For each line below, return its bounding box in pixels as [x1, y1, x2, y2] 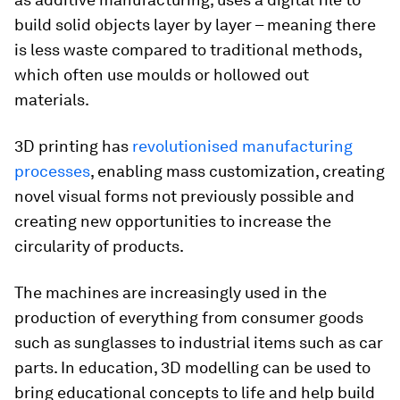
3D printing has [14, 136, 129, 155]
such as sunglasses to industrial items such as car [14, 332, 383, 352]
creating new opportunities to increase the [14, 211, 331, 230]
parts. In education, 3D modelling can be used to [14, 357, 371, 377]
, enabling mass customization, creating [90, 161, 385, 180]
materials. [14, 89, 89, 109]
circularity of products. [14, 236, 184, 255]
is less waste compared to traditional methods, [14, 39, 362, 59]
